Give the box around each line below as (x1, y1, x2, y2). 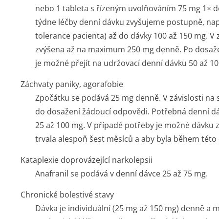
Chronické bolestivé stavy (21, 189, 114, 200)
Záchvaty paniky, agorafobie (21, 79, 123, 89)
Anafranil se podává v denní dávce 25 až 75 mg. (35, 168, 208, 179)
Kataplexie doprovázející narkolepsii (21, 154, 153, 165)
